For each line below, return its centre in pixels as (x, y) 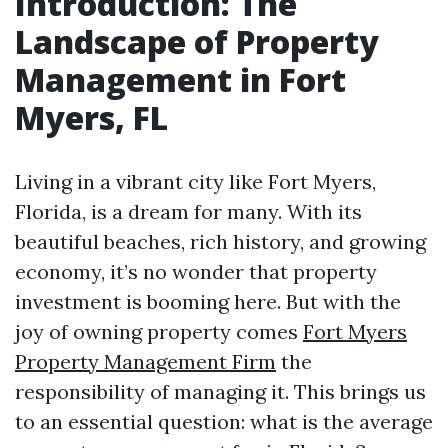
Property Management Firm (145, 361)
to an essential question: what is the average (224, 421)
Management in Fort (180, 79)
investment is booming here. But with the (208, 301)
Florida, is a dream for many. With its (188, 211)
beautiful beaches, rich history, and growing (220, 241)
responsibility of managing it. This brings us (220, 391)
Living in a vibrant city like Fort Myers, (195, 181)
